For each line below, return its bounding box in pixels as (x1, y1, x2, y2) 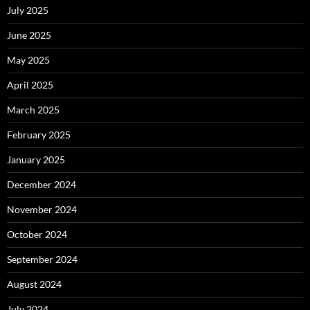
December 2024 (7, 179, 76, 191)
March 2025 (7, 104, 60, 116)
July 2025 (7, 4, 48, 17)
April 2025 (7, 79, 53, 91)
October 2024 (7, 228, 67, 241)
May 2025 (7, 54, 50, 66)
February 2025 (7, 129, 71, 141)
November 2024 (7, 203, 77, 216)
